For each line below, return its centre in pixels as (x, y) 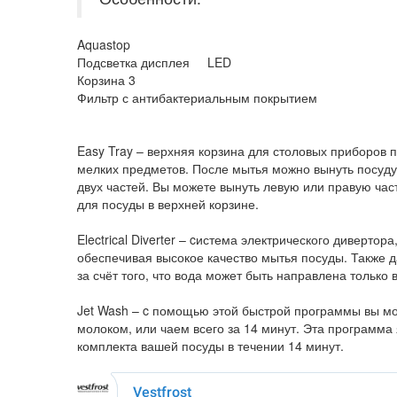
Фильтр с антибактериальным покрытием (197, 97)
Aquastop (104, 44)
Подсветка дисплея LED (154, 62)
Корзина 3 (106, 79)
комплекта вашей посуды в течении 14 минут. (210, 345)
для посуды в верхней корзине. (168, 203)
